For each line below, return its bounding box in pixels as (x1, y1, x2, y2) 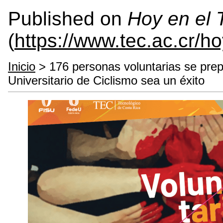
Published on (8, 8, 127, 29)
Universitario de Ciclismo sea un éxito (8, 74, 205, 87)
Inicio (8, 60, 35, 73)
